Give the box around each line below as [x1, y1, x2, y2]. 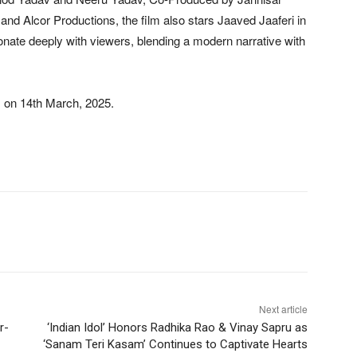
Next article [258, 302, 308, 316]
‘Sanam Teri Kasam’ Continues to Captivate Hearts [42, 337, 308, 351]
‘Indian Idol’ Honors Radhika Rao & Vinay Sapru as [46, 320, 308, 335]
